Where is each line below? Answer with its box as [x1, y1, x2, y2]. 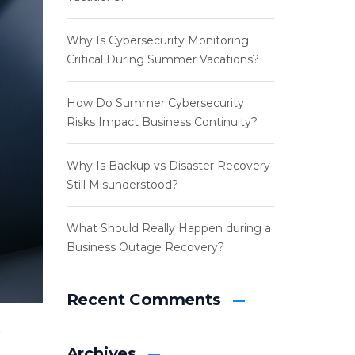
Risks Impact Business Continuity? [66, 115, 258, 129]
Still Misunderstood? [66, 177, 178, 192]
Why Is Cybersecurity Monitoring [66, 33, 249, 48]
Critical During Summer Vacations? [66, 52, 259, 67]
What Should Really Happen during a [66, 221, 271, 235]
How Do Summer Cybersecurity [66, 96, 244, 110]
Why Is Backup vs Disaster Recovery [66, 158, 270, 173]
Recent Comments [66, 290, 221, 309]
